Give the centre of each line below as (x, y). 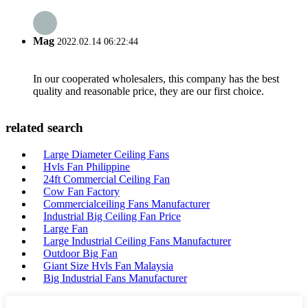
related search (44, 128)
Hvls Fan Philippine (87, 167)
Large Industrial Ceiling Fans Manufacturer (137, 241)
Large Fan (66, 229)
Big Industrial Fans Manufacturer (115, 278)
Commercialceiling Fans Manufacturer (126, 204)
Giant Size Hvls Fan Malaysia (108, 266)
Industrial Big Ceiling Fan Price (112, 216)
